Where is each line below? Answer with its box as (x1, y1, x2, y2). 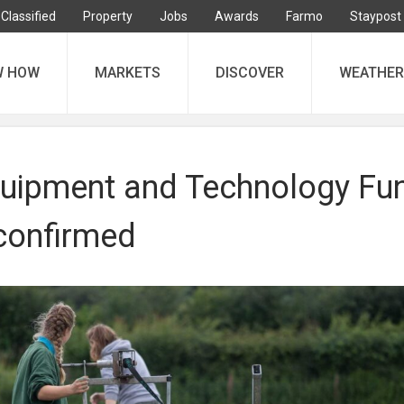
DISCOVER (216, 64, 284, 81)
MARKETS (95, 64, 161, 81)
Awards (215, 9, 259, 23)
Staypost (350, 9, 401, 23)
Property (83, 9, 133, 23)
